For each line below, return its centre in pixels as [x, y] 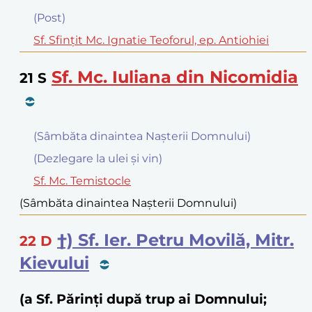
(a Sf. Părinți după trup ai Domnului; [143, 299]
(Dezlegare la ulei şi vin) [98, 159]
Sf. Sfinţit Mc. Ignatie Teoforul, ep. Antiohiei [151, 40]
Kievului [54, 263]
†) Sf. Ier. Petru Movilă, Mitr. [175, 240]
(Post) [49, 18]
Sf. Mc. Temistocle [82, 181]
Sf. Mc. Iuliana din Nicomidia [175, 77]
